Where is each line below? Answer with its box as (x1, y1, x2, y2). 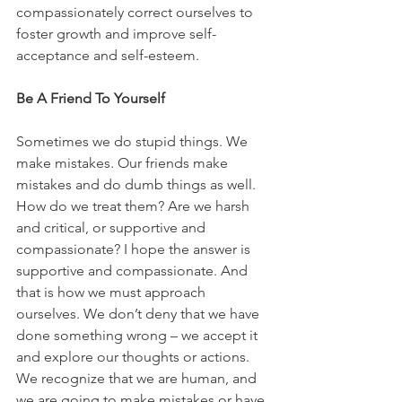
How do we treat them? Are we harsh (16, 197, 253, 214)
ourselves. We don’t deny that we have (16, 304, 263, 322)
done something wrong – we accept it (16, 326, 261, 344)
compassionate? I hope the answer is (16, 240, 254, 258)
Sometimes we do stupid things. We (16, 132, 251, 150)
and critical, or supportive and (16, 218, 209, 236)
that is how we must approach (16, 283, 209, 301)
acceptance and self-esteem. (16, 46, 199, 64)
